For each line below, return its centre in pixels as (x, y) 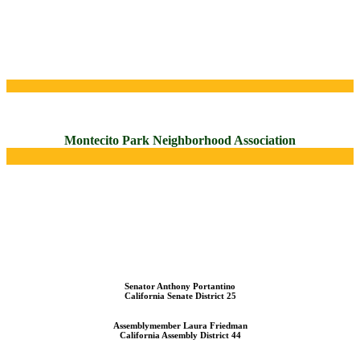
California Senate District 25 (180, 296)
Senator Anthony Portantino (180, 286)
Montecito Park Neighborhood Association (180, 140)
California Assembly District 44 (180, 335)
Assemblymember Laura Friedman (180, 326)
